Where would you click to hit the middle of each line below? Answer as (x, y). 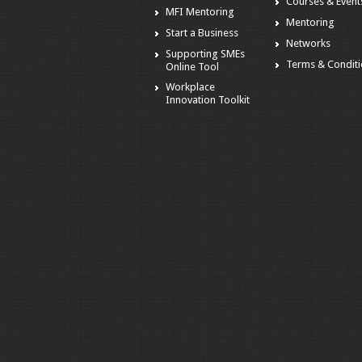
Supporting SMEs (205, 53)
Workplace (190, 87)
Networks (309, 43)
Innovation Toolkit (208, 100)
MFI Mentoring (200, 12)
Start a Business (202, 32)
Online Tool (192, 66)
